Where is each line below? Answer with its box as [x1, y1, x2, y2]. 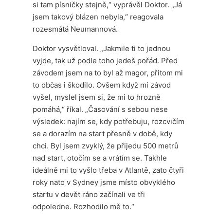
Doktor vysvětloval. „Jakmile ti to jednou [33, 43, 171, 53]
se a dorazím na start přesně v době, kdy [33, 128, 173, 138]
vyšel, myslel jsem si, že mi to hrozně [33, 92, 161, 102]
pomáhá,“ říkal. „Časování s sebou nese [33, 104, 168, 114]
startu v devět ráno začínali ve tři [33, 189, 145, 199]
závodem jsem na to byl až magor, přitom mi [33, 68, 183, 77]
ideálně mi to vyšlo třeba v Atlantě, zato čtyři [33, 165, 184, 175]
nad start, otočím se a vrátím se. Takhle [33, 153, 167, 163]
